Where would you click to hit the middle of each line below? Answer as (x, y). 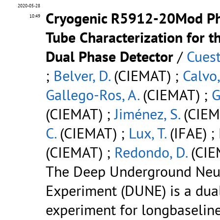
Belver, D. (82, 76)
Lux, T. (147, 133)
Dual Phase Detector (110, 56)
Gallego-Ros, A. (92, 95)
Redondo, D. (151, 152)
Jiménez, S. (147, 114)
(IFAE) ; (192, 133)
